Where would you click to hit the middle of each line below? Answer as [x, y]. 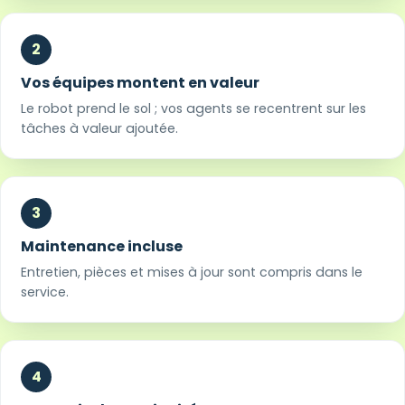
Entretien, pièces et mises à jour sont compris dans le [192, 272]
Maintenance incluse [102, 246]
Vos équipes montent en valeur [141, 82]
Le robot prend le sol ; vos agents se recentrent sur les [194, 108]
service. [45, 292]
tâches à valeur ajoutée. [100, 128]
